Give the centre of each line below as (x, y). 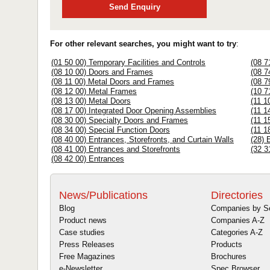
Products (227, 244)
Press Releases (87, 244)
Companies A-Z (238, 220)
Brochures (229, 256)
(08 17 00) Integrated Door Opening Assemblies (134, 111)
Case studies (82, 232)
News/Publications (103, 195)
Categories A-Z (237, 232)
